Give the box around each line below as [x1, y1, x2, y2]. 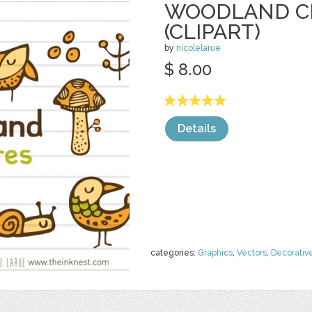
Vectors [237, 248, 267, 258]
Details [178, 122, 216, 135]
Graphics [198, 248, 233, 258]
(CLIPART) [164, 19, 260, 44]
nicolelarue [176, 43, 221, 53]
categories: [150, 248, 198, 258]
